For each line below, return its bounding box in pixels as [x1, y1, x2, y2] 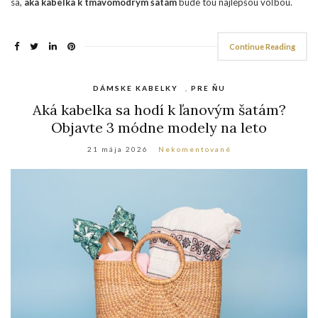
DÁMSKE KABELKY [92, 83, 178, 92]
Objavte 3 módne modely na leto [51, 118, 267, 136]
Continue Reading [229, 41, 295, 51]
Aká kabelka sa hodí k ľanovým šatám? [32, 100, 286, 119]
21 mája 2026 [87, 144, 148, 153]
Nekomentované [158, 144, 231, 153]
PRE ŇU [190, 83, 226, 92]
